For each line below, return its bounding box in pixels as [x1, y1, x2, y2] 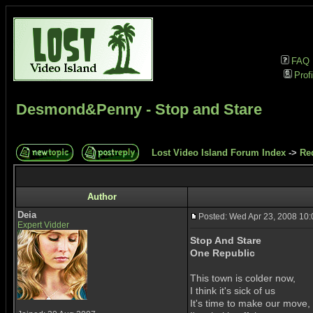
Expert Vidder [17, 220, 69, 230]
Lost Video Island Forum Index [152, 147, 286, 158]
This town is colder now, [190, 272, 296, 284]
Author [87, 191, 117, 202]
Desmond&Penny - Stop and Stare [16, 101, 262, 118]
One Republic [190, 247, 255, 259]
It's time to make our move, [190, 298, 310, 309]
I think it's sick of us [190, 285, 275, 296]
